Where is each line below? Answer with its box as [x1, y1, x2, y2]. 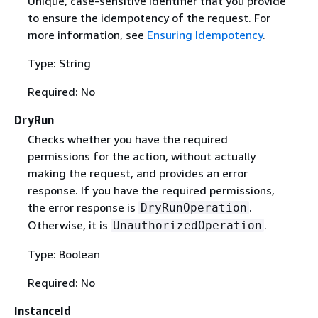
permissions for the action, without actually [27, 148, 256, 163]
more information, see [27, 27, 147, 42]
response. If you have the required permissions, [27, 182, 275, 197]
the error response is [27, 199, 138, 214]
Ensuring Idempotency [146, 27, 263, 42]
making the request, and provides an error [27, 165, 248, 180]
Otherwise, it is [27, 217, 111, 232]
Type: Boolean [27, 246, 100, 261]
